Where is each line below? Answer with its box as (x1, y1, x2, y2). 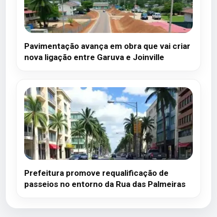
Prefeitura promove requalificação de (24, 168, 169, 178)
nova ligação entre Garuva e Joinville (24, 52, 164, 62)
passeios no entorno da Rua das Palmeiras (24, 179, 186, 189)
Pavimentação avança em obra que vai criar (24, 41, 190, 51)
